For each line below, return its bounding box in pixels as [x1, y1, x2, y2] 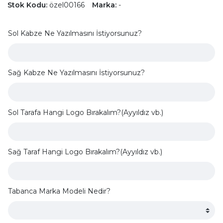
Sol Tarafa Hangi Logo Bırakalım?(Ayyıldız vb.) [8, 108, 163, 117]
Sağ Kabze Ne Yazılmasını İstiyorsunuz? [8, 68, 145, 78]
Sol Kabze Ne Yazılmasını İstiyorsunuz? [8, 29, 142, 38]
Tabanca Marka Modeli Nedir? [8, 186, 111, 196]
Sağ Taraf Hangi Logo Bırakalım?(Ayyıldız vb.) [8, 147, 162, 156]
